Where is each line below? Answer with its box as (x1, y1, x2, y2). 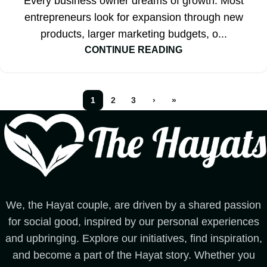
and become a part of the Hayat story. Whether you (12, 249, 255, 262)
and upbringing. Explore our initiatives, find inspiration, (5, 232, 262, 245)
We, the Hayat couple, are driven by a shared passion (6, 199, 261, 212)
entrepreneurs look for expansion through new (24, 11, 243, 23)
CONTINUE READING (85, 44, 182, 55)
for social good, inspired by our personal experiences (8, 216, 259, 228)
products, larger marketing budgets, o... (40, 27, 227, 40)
